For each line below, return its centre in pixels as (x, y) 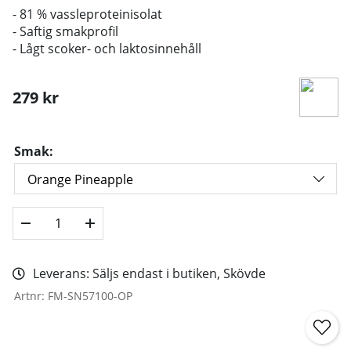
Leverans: (63, 273)
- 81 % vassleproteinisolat (87, 14)
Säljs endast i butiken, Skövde (179, 273)
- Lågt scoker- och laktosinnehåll (107, 48)
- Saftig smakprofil (65, 31)
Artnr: (31, 295)
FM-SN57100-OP (90, 295)
